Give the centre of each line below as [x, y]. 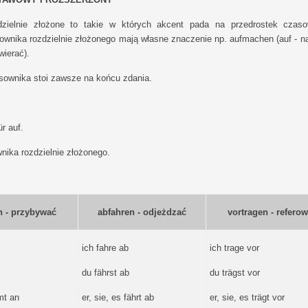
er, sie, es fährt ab [118, 297]
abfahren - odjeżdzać [142, 212]
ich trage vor [234, 247]
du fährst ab [105, 272]
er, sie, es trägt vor [247, 297]
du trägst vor [234, 272]
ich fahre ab [105, 247]
